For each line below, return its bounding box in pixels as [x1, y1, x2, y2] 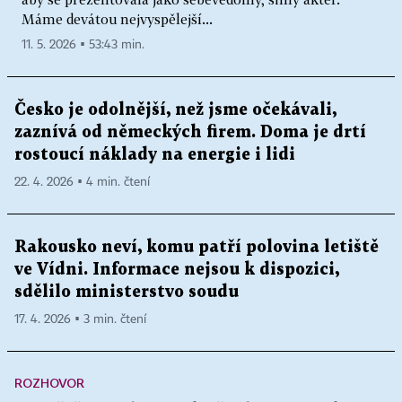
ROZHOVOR [14, 375, 84, 390]
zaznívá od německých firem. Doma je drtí [14, 125, 366, 140]
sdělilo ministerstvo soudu [14, 284, 239, 300]
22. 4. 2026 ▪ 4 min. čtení [14, 176, 150, 188]
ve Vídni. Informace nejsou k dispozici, [14, 262, 339, 277]
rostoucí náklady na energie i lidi [14, 147, 295, 162]
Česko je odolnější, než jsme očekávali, [14, 102, 336, 118]
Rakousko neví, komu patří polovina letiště [14, 240, 379, 255]
